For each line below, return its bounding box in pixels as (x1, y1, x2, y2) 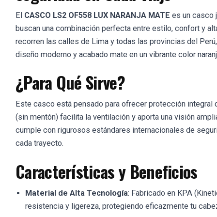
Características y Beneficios (15, 158, 198, 184)
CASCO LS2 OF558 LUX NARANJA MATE (24, 10, 170, 20)
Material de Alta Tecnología (25, 188, 128, 198)
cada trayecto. (15, 139, 63, 148)
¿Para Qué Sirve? (15, 70, 125, 95)
